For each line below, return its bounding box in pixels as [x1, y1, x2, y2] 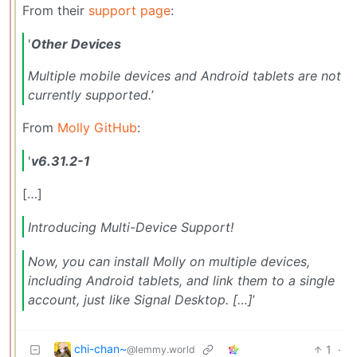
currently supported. [28, 86, 151, 103]
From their [22, 2, 88, 18]
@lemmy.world [127, 343, 195, 355]
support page [88, 2, 171, 18]
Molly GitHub [57, 120, 137, 136]
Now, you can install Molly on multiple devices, [28, 253, 310, 270]
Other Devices [31, 35, 121, 52]
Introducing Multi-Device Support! [28, 218, 233, 235]
